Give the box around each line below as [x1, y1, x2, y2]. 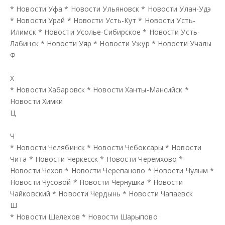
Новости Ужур [99, 38, 150, 48]
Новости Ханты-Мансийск [93, 84, 183, 94]
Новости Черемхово [106, 154, 177, 164]
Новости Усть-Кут [73, 15, 137, 25]
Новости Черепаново [71, 165, 146, 175]
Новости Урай [16, 15, 65, 25]
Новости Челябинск [16, 142, 85, 152]
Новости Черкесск [35, 154, 98, 164]
